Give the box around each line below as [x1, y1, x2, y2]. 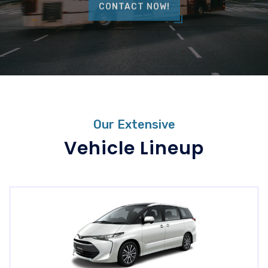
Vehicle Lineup [64, 136, 204, 161]
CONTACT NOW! [98, 4, 170, 14]
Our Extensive [93, 117, 175, 132]
